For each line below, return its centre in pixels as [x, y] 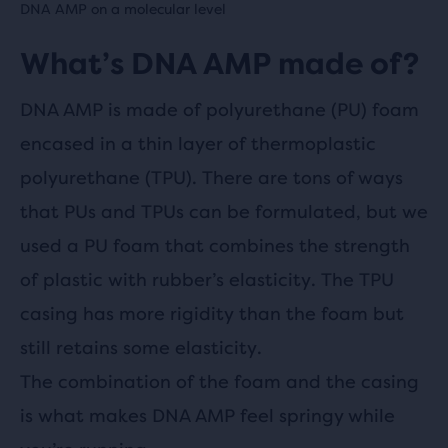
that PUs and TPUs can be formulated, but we [224, 211]
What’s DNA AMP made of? [219, 63]
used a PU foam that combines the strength [215, 245]
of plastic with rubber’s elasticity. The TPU [207, 279]
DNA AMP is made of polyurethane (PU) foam [219, 109]
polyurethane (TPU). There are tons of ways [211, 177]
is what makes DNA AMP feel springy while [207, 415]
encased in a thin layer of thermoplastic [198, 143]
